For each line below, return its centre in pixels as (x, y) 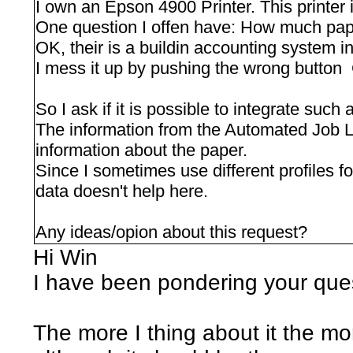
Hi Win (66, 257)
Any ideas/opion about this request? (172, 232)
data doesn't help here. (122, 191)
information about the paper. (142, 150)
